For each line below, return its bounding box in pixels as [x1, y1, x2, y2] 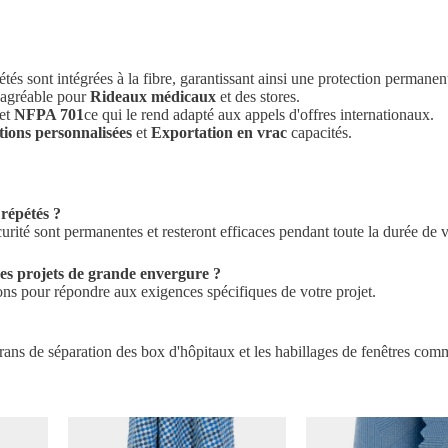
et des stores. [216, 87, 300, 105]
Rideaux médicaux [90, 87, 216, 105]
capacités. [287, 123, 352, 141]
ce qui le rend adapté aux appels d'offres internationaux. [84, 105, 434, 123]
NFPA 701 [14, 105, 84, 123]
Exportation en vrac [151, 123, 287, 141]
